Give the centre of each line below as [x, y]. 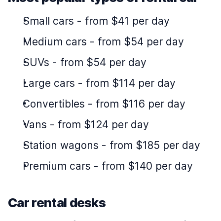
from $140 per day [147, 166]
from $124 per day [103, 125]
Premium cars [57, 166]
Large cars [49, 83]
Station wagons [61, 145]
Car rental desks [57, 203]
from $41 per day [127, 21]
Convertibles [54, 104]
